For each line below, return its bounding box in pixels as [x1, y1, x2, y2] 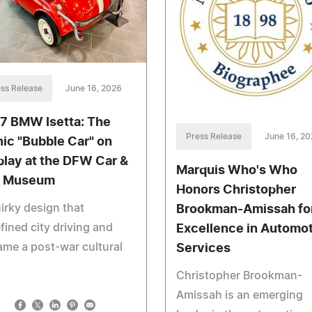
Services [175, 242, 231, 255]
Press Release [185, 132, 242, 141]
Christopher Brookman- [175, 270, 302, 281]
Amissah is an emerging [175, 289, 303, 301]
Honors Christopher [175, 183, 296, 196]
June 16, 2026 [65, 84, 122, 93]
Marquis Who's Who [175, 164, 297, 177]
